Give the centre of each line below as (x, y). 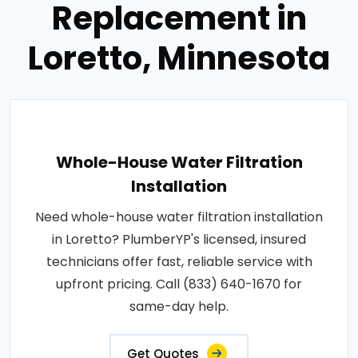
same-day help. (179, 306)
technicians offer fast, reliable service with (179, 261)
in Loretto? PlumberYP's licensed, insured (179, 239)
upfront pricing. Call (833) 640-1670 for (179, 284)
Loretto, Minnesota (179, 58)
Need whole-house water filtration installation (179, 217)
